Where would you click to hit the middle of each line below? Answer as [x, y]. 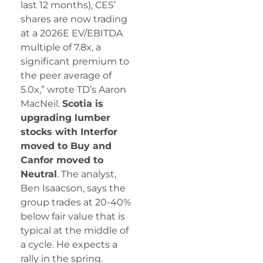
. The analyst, [87, 174]
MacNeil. [41, 103]
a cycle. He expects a [69, 244]
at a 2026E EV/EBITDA [72, 33]
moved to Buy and [66, 146]
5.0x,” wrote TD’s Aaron [73, 89]
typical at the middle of [75, 230]
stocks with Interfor [69, 131]
